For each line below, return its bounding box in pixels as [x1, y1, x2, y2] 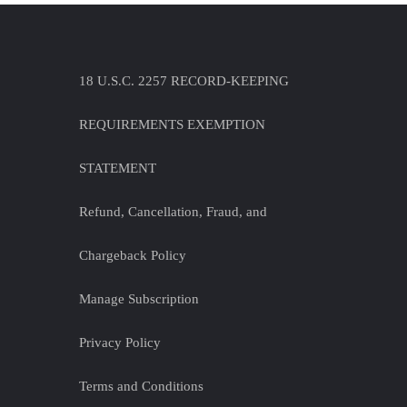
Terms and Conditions [79, 379, 203, 393]
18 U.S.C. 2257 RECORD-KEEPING [79, 74, 289, 88]
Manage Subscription [79, 292, 199, 306]
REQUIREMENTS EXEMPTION [79, 117, 265, 132]
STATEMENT [79, 161, 156, 175]
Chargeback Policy [79, 248, 186, 263]
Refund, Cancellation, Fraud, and [79, 204, 267, 219]
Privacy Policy [79, 335, 161, 350]
